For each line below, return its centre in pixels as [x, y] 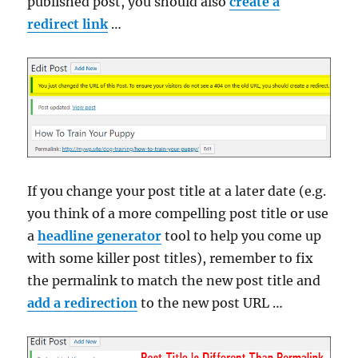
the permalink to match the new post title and [174, 281]
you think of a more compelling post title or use [178, 214]
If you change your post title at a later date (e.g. [177, 191]
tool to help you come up [242, 236]
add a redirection [83, 303]
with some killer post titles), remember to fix [171, 259]
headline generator [100, 236]
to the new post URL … [211, 303]
